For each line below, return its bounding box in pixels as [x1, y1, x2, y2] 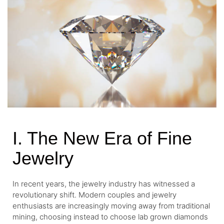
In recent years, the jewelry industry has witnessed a [12, 178, 195, 188]
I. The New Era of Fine [12, 128, 192, 148]
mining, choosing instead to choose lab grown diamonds [12, 211, 208, 221]
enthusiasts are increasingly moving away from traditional [12, 200, 210, 210]
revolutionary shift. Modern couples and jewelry [12, 189, 176, 199]
